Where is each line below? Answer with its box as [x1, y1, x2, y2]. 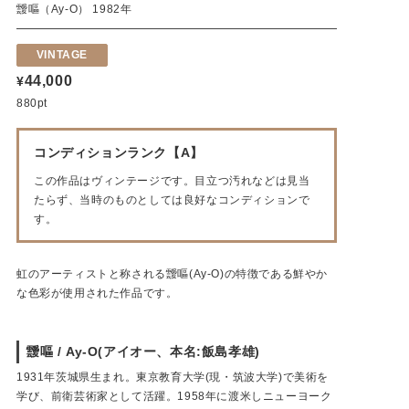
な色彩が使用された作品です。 [16, 286, 178, 299]
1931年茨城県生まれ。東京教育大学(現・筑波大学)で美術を [16, 370, 330, 383]
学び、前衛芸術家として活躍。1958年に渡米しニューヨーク [16, 389, 332, 403]
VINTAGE [36, 47, 89, 61]
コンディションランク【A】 [34, 144, 204, 160]
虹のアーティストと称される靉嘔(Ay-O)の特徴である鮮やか [16, 267, 329, 280]
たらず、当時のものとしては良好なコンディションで [34, 193, 310, 206]
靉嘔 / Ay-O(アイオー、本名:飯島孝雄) [26, 343, 260, 359]
